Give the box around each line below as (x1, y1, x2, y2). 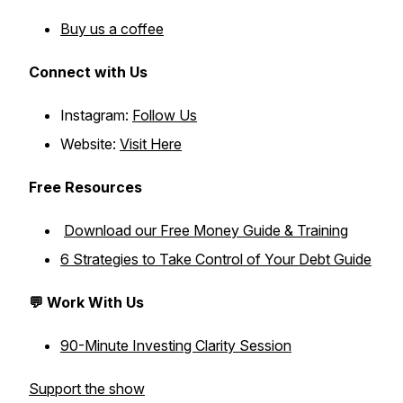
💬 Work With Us (29, 293, 144, 311)
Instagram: (60, 106, 132, 124)
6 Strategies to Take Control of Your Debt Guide (60, 250, 372, 268)
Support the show (29, 380, 145, 398)
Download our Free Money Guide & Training (64, 221, 348, 239)
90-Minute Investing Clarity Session (60, 336, 291, 354)
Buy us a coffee (60, 20, 164, 38)
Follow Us (132, 106, 197, 124)
